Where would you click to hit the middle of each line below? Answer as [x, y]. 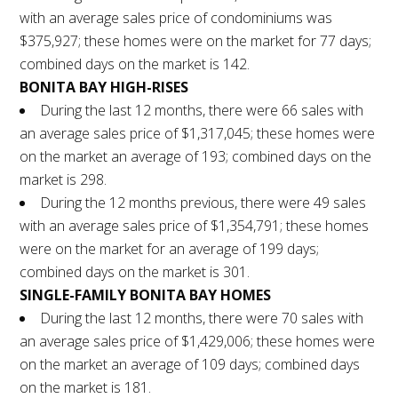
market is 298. [64, 180]
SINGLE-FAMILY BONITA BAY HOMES [146, 295]
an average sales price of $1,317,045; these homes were [198, 134]
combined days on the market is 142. [135, 64]
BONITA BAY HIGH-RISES [104, 88]
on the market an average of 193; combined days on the [196, 157]
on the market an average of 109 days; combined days [190, 365]
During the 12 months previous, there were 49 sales [203, 203]
